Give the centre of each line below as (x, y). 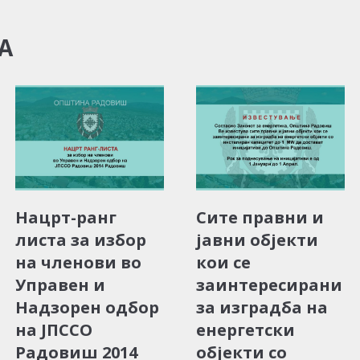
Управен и (60, 284)
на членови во (78, 262)
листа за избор (81, 239)
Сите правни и (260, 217)
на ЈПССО (54, 329)
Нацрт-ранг (66, 217)
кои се (223, 262)
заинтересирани (269, 284)
